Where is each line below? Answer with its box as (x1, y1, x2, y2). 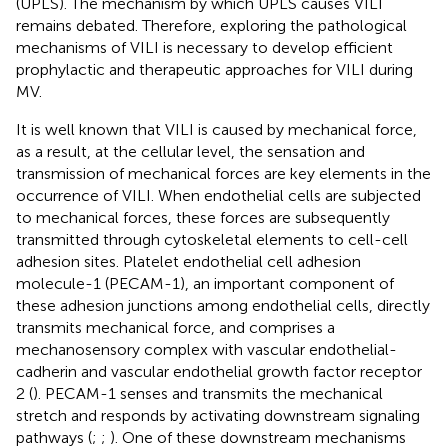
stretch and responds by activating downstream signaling (16, 405, 420, 425)
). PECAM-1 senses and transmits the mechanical (33, 383, 383, 403)
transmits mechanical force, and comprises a (16, 317, 335, 337)
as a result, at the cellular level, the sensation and (16, 141, 365, 161)
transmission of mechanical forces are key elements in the (16, 163, 431, 183)
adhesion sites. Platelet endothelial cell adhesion (16, 251, 361, 271)
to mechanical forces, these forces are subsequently (16, 207, 390, 227)
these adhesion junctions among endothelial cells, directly (16, 295, 430, 315)
